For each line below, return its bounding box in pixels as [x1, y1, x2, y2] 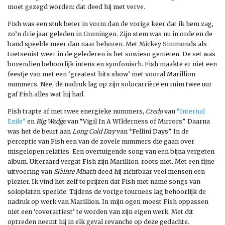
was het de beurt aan [8, 127, 72, 135]
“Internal [177, 107, 205, 115]
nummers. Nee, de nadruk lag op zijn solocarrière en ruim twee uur [8, 80, 212, 88]
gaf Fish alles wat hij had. [8, 90, 85, 98]
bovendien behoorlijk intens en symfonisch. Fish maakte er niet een [8, 60, 217, 68]
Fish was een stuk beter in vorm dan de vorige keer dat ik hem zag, [8, 20, 213, 28]
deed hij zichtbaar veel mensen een [96, 167, 205, 175]
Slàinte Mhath [54, 167, 96, 175]
